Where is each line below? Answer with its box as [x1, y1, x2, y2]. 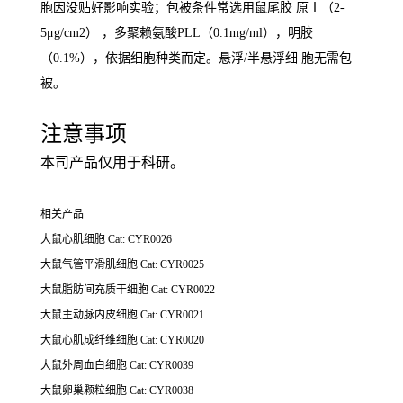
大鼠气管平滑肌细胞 [40, 258, 140, 272]
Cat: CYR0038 [130, 384, 193, 398]
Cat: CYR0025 [140, 258, 204, 272]
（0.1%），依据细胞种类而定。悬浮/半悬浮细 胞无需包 [40, 51, 352, 66]
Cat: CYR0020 [140, 334, 204, 347]
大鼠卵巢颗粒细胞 [40, 384, 130, 398]
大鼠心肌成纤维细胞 [40, 334, 140, 347]
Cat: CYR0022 [151, 283, 215, 297]
